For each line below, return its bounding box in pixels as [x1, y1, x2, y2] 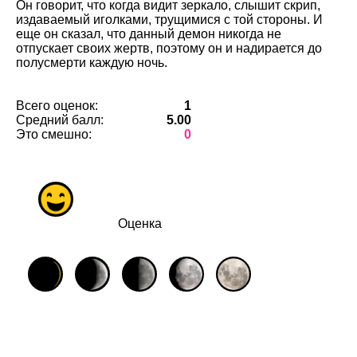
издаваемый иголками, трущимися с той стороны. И [16, 13, 323, 26]
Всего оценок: [16, 99, 98, 112]
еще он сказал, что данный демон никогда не [16, 27, 281, 41]
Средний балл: [16, 113, 104, 127]
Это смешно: [16, 127, 92, 141]
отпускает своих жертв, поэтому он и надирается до [16, 41, 322, 55]
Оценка [117, 217, 162, 230]
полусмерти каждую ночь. [16, 56, 167, 69]
